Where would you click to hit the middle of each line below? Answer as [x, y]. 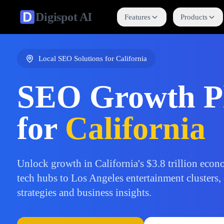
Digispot [56, 17]
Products [194, 17]
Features [138, 17]
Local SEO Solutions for [77, 58]
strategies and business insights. [84, 192]
